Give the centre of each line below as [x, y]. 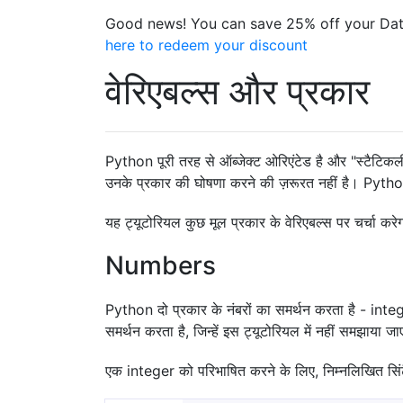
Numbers [161, 265]
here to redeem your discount [206, 45]
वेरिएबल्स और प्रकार [237, 91]
